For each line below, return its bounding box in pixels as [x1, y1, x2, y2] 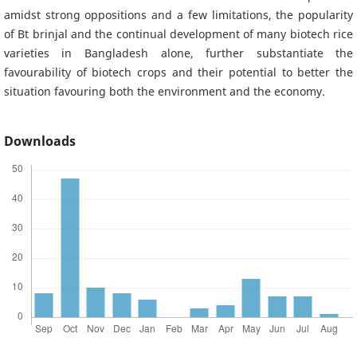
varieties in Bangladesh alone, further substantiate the [3, 45, 354, 61]
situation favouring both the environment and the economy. [3, 83, 325, 99]
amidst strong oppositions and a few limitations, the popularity [3, 6, 354, 22]
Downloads [3, 132, 76, 150]
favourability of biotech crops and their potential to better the [3, 64, 354, 80]
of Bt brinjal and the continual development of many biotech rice [3, 25, 354, 41]
